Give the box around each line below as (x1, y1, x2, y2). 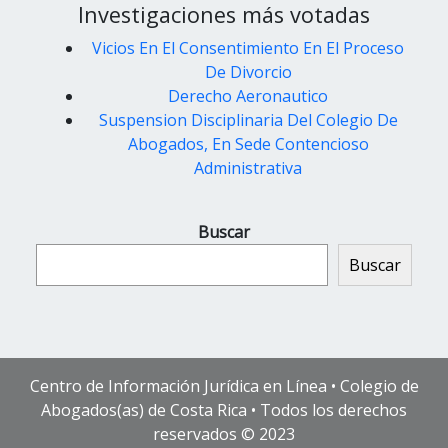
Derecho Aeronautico (168, 84, 328, 107)
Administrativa (194, 156, 302, 179)
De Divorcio (204, 60, 292, 83)
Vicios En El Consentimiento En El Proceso (92, 36, 404, 59)
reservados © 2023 (153, 422, 295, 445)
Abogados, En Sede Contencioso (127, 132, 369, 155)
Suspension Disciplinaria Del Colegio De (98, 108, 398, 131)
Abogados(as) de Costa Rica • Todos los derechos (41, 398, 407, 421)
